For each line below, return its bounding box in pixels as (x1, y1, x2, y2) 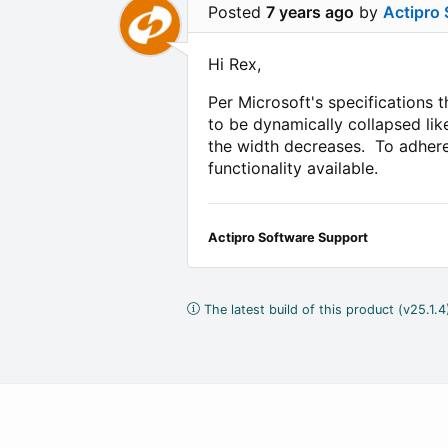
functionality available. (208, 157, 378, 178)
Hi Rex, (208, 53, 261, 74)
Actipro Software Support (208, 229, 368, 245)
